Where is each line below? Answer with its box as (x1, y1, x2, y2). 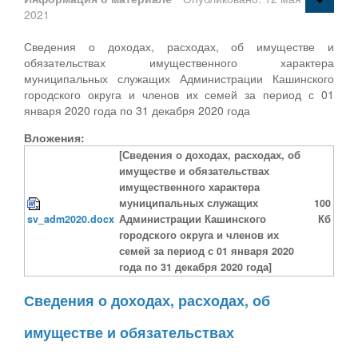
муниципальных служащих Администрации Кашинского (24, 70, 334, 86)
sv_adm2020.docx (27, 211, 114, 226)
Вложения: (24, 129, 85, 145)
